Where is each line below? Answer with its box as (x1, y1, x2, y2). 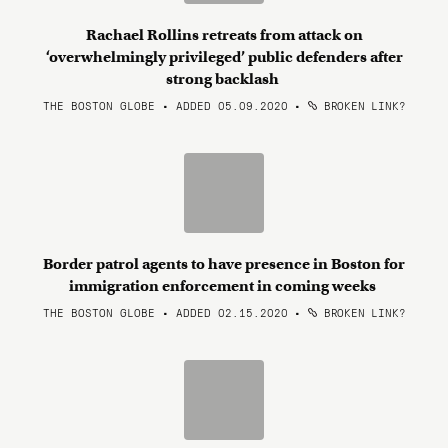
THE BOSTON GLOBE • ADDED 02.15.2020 (42, 304, 288, 320)
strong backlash (166, 70, 282, 88)
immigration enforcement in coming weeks (69, 277, 379, 295)
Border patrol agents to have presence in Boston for (43, 255, 405, 273)
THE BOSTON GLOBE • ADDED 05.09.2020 (42, 97, 288, 113)
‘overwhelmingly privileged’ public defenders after (45, 48, 403, 66)
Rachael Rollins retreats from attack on (85, 26, 363, 44)
